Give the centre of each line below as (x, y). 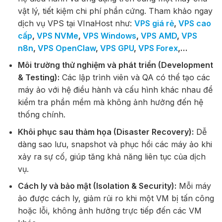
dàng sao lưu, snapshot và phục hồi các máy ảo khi (115, 144)
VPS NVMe (57, 35)
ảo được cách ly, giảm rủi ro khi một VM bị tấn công (116, 198)
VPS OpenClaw (66, 48)
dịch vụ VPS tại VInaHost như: (76, 23)
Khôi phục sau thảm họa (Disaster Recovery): (106, 132)
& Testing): (38, 78)
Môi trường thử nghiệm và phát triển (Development (115, 65)
